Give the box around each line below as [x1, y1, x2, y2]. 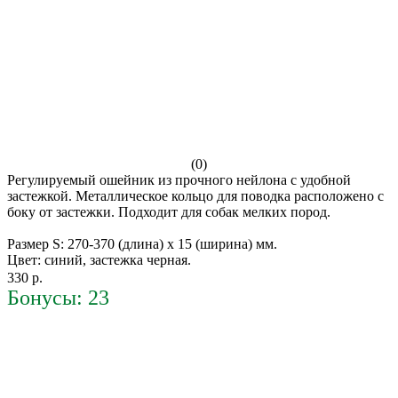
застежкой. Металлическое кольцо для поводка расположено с [7, 187, 384, 203]
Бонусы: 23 [7, 285, 109, 309]
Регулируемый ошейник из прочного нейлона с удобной [7, 171, 351, 187]
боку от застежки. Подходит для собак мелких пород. [7, 203, 330, 219]
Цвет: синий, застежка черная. [7, 251, 191, 267]
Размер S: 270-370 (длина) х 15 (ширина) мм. [7, 235, 277, 251]
